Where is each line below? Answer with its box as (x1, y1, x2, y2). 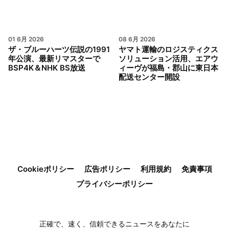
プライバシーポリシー (76, 179, 153, 189)
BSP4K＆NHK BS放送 (8, 63, 85, 73)
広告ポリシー (84, 164, 130, 174)
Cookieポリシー (17, 164, 74, 174)
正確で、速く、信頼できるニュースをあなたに (39, 219, 190, 228)
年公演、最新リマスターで (8, 54, 100, 63)
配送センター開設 (119, 72, 180, 82)
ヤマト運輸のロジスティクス (119, 44, 218, 54)
